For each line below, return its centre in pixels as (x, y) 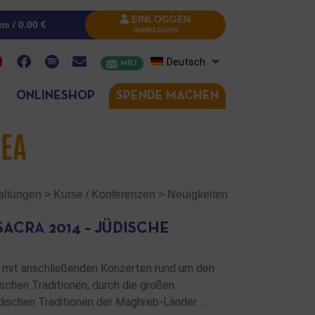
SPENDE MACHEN (167, 96)
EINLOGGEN (161, 19)
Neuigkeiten (198, 194)
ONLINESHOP (55, 96)
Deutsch (186, 62)
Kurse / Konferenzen (104, 194)
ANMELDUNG (155, 30)
